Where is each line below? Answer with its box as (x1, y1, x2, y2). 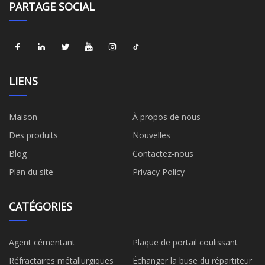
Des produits (9, 130, 58, 141)
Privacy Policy (132, 166, 185, 178)
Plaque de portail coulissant (132, 237, 238, 248)
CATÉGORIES (9, 199, 72, 214)
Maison (9, 111, 37, 123)
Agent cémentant (9, 237, 75, 248)
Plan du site (9, 166, 53, 178)
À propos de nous (132, 111, 201, 123)
